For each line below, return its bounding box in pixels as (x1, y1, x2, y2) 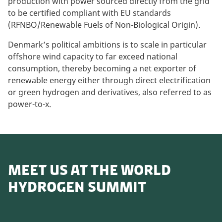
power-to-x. (8, 99, 51, 110)
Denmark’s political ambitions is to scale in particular (8, 39, 207, 51)
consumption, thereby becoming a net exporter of (8, 63, 196, 74)
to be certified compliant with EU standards (8, 7, 171, 19)
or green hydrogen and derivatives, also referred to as (8, 87, 212, 98)
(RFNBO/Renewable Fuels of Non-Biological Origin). (8, 19, 200, 31)
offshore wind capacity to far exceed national (8, 51, 177, 62)
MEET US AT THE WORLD (8, 161, 171, 178)
